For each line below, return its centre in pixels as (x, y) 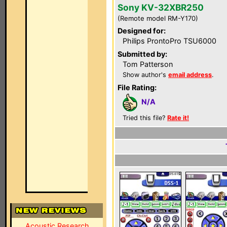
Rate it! (178, 118)
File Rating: (137, 87)
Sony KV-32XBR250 (161, 7)
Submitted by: (142, 54)
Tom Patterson (148, 64)
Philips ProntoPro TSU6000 (169, 41)
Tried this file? (145, 118)
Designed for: (142, 31)
